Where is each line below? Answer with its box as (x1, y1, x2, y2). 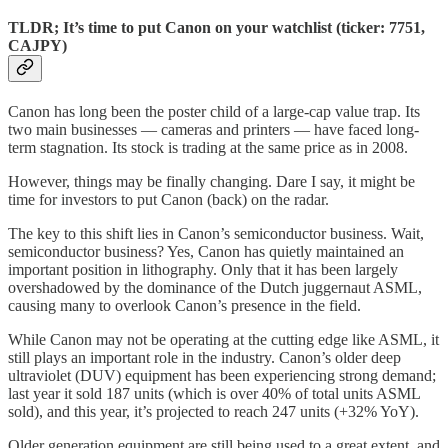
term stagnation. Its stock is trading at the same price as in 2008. (8, 139, 408, 157)
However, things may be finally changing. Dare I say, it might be (8, 173, 415, 191)
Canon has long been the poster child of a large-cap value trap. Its (8, 103, 420, 121)
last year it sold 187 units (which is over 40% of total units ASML (8, 385, 420, 403)
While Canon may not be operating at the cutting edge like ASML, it (8, 331, 439, 349)
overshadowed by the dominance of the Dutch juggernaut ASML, (8, 279, 422, 297)
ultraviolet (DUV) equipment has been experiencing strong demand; (8, 367, 436, 385)
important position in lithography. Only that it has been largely (8, 261, 398, 279)
